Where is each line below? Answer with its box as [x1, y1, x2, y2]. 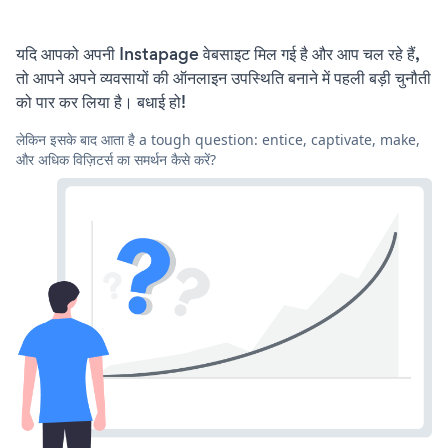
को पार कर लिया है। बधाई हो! [16, 89, 186, 114]
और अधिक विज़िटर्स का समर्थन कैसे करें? [16, 149, 216, 169]
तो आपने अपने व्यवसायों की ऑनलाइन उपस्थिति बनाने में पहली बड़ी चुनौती [16, 65, 431, 90]
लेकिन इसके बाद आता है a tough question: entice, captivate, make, [16, 129, 420, 149]
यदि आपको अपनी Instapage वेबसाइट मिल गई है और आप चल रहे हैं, [16, 41, 419, 66]
